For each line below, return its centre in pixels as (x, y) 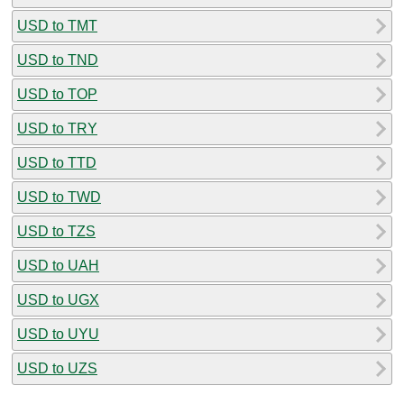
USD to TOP (57, 94)
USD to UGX (58, 299)
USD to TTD (57, 162)
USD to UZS (57, 368)
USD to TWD (59, 197)
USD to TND (58, 60)
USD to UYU (58, 334)
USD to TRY (57, 128)
